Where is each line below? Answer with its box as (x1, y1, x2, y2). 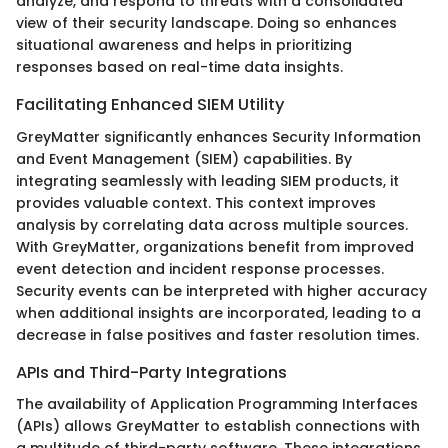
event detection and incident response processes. (16, 258, 384, 279)
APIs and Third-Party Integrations (16, 360, 287, 384)
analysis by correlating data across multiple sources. (16, 214, 408, 235)
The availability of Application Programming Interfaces (16, 393, 418, 414)
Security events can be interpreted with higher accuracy (16, 280, 427, 301)
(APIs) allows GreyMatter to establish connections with (16, 415, 420, 436)
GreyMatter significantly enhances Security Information (16, 126, 421, 147)
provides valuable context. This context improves (16, 192, 376, 213)
